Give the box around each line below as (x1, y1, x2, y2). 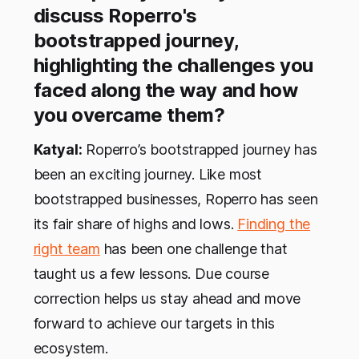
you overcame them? (33, 103, 225, 127)
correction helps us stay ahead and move (33, 290, 301, 308)
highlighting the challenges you (33, 54, 314, 78)
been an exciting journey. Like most (33, 166, 263, 184)
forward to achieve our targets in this (33, 315, 275, 333)
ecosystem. (33, 340, 108, 357)
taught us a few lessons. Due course (33, 265, 270, 283)
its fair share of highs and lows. (33, 216, 238, 233)
